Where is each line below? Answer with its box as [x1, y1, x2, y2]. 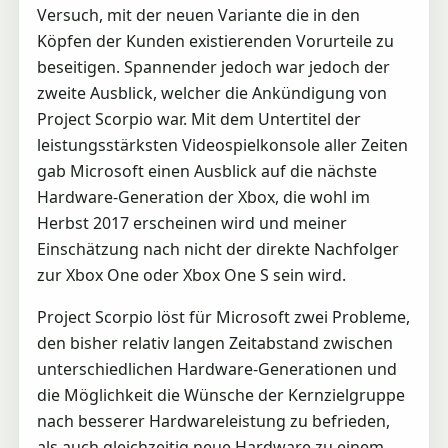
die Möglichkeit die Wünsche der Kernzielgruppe [36, 384, 405, 407]
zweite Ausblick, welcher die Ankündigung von [36, 82, 387, 105]
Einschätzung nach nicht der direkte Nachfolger [36, 238, 399, 261]
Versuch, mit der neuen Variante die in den [36, 4, 360, 27]
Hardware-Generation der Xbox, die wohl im [36, 186, 370, 209]
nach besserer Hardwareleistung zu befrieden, [36, 410, 390, 433]
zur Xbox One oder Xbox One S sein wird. [36, 264, 346, 287]
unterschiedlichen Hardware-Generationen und [36, 358, 397, 381]
